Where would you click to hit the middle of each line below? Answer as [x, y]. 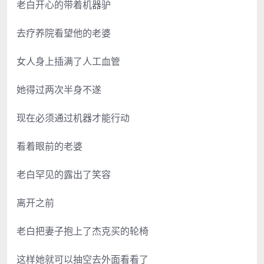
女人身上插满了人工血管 [68, 61]
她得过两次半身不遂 [59, 89]
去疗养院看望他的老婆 [64, 33]
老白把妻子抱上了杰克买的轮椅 [82, 231]
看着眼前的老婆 [49, 146]
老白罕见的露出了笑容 [64, 174]
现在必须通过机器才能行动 [73, 118]
